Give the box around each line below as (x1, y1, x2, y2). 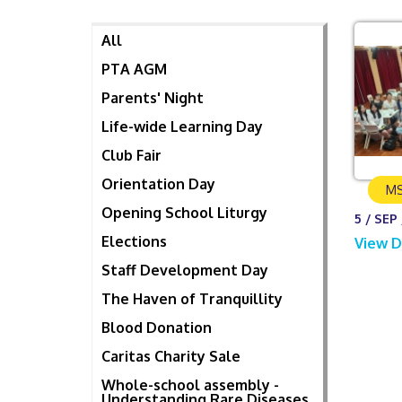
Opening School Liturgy (101, 204, 267, 223)
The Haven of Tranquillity (101, 290, 283, 309)
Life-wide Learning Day (101, 118, 263, 136)
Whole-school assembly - (101, 376, 279, 395)
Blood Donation (101, 319, 212, 337)
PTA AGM (101, 60, 167, 79)
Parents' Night (101, 89, 204, 108)
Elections (101, 232, 167, 251)
